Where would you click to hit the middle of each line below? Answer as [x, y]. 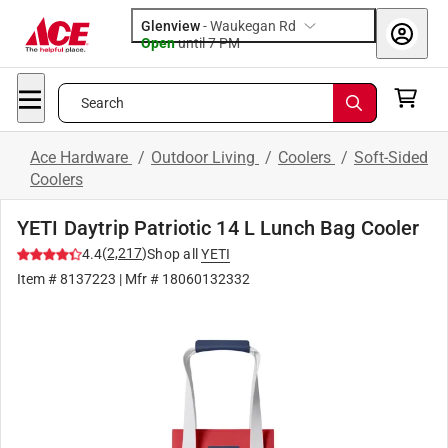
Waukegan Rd [253, 26]
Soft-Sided [391, 157]
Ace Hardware [81, 157]
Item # [38, 279]
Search [102, 103]
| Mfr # [139, 279]
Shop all [172, 254]
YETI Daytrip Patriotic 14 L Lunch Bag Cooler [218, 228]
